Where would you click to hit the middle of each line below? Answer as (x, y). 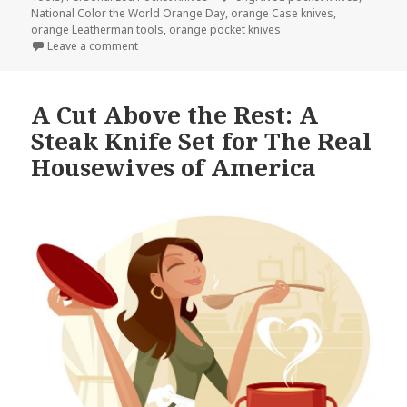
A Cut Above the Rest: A (175, 115)
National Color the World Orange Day (129, 14)
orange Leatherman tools (98, 30)
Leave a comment (93, 46)
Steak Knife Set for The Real (202, 141)
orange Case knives (283, 14)
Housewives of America (174, 168)
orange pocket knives (225, 30)
